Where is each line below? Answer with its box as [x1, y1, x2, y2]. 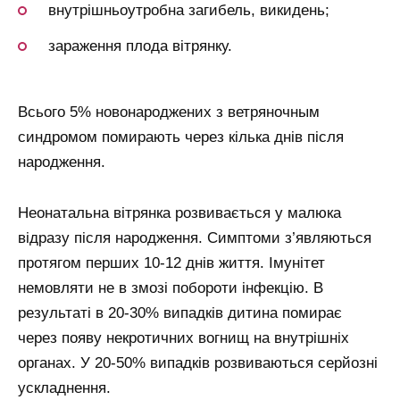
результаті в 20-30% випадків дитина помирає [18, 304, 342, 322]
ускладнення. [18, 379, 111, 397]
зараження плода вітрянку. [48, 37, 232, 55]
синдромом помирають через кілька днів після [18, 129, 344, 146]
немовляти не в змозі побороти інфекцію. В [18, 279, 323, 297]
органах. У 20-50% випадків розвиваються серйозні [18, 354, 378, 372]
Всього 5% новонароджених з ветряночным [18, 104, 320, 121]
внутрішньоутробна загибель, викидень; [48, 2, 329, 20]
